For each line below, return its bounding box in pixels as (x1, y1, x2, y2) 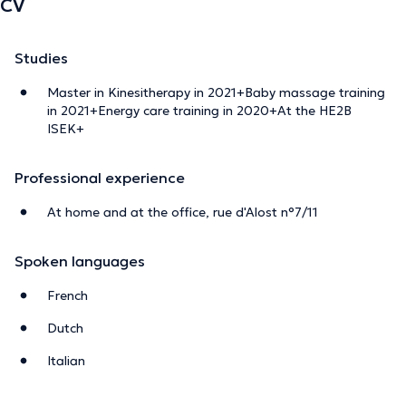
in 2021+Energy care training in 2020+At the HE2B (47, 101, 352, 119)
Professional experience (14, 168, 185, 187)
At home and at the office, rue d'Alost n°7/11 (47, 203, 318, 220)
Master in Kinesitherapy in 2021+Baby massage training (47, 83, 385, 101)
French (47, 286, 88, 304)
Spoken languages (14, 251, 145, 270)
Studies (14, 48, 68, 67)
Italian (47, 352, 85, 369)
